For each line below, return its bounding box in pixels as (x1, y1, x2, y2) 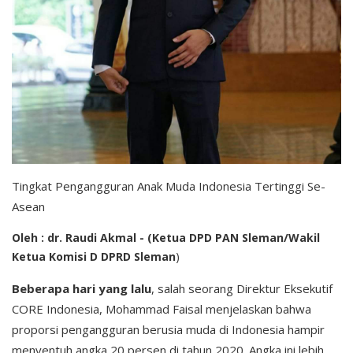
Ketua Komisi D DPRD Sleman (12, 248, 176, 264)
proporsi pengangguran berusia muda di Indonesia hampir (12, 321, 325, 337)
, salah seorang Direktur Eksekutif (151, 280, 333, 296)
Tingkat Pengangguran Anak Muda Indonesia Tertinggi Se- (12, 177, 325, 194)
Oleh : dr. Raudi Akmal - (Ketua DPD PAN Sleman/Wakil (12, 229, 320, 245)
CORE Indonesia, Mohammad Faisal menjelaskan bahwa (12, 300, 311, 317)
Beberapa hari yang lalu (12, 280, 151, 296)
